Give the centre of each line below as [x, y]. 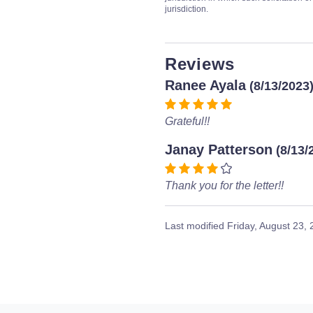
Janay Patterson [219, 150]
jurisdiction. [187, 9]
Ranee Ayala [205, 85]
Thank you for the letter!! [224, 185]
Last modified [196, 226]
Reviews [200, 64]
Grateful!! [187, 121]
